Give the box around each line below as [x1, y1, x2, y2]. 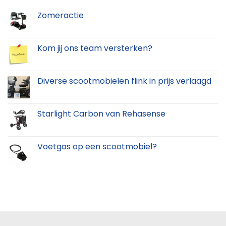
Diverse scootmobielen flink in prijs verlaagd [37, 75, 211, 87]
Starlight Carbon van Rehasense [37, 108, 165, 120]
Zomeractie [37, 10, 84, 22]
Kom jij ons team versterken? [37, 42, 152, 54]
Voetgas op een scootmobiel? [37, 141, 157, 153]
